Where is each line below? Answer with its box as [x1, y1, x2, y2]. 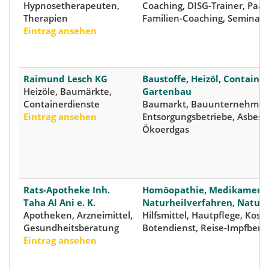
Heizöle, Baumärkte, [23, 85, 112, 98]
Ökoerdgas [142, 123, 189, 136]
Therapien [23, 12, 68, 25]
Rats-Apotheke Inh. [23, 184, 110, 196]
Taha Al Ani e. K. [23, 196, 95, 209]
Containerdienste [23, 98, 100, 110]
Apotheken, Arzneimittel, [23, 209, 133, 222]
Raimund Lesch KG [23, 73, 107, 85]
